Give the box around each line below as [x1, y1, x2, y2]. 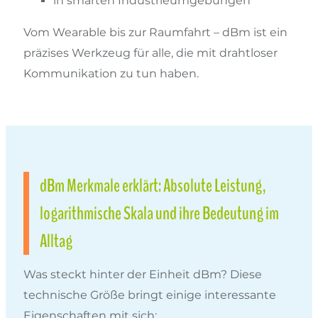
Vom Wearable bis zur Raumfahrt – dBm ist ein [23, 25, 287, 39]
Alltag [40, 229, 72, 254]
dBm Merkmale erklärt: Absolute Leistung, [40, 173, 266, 199]
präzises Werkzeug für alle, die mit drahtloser [23, 45, 278, 60]
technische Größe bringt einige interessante [23, 288, 276, 302]
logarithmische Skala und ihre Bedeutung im [40, 201, 279, 226]
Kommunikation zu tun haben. [23, 66, 199, 80]
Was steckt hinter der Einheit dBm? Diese [23, 268, 262, 282]
